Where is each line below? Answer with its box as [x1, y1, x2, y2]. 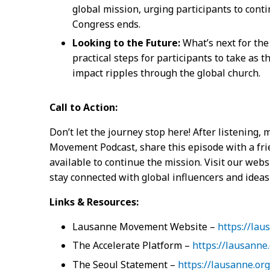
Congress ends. [72, 17, 140, 31]
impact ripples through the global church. [72, 66, 260, 80]
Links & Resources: [49, 195, 139, 209]
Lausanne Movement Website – [72, 220, 215, 233]
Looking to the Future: [72, 36, 180, 49]
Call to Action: [49, 101, 118, 114]
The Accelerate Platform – [72, 239, 190, 253]
